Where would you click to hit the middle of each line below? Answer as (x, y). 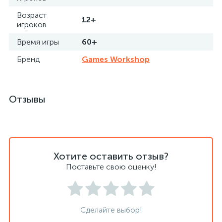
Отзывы (27, 99)
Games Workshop (116, 59)
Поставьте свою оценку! (111, 167)
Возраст (32, 15)
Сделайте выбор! (111, 210)
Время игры (38, 42)
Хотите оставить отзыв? (111, 156)
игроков (32, 25)
